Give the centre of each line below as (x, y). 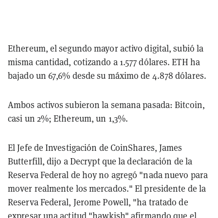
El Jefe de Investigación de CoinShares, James (95, 147)
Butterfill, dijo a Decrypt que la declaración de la (100, 161)
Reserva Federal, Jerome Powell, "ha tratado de (98, 202)
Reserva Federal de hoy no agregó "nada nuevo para (108, 175)
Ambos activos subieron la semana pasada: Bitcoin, (106, 105)
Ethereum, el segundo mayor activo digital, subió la (106, 48)
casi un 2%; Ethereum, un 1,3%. (68, 118)
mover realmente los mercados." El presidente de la (107, 188)
